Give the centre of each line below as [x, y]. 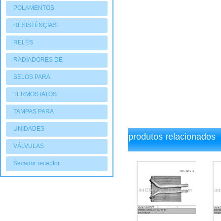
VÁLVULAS [29, 146]
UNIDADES [29, 129]
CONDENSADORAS [41, 143]
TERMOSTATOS [35, 94]
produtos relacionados [172, 137]
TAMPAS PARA [33, 111]
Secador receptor [37, 163]
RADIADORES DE [38, 60]
